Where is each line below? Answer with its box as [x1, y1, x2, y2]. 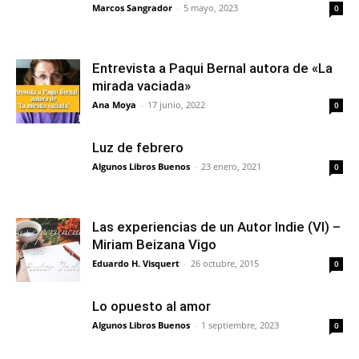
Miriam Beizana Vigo [92, 236, 216, 253]
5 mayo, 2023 [184, 2, 238, 14]
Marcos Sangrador [92, 2, 172, 14]
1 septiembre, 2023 [201, 319, 279, 332]
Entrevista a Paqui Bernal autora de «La [92, 60, 333, 77]
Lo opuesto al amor [92, 298, 211, 315]
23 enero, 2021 [201, 160, 261, 173]
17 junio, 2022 [147, 99, 205, 111]
